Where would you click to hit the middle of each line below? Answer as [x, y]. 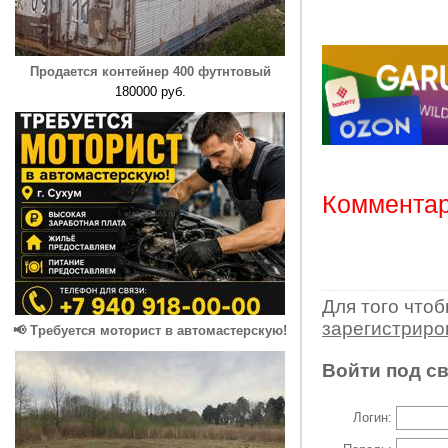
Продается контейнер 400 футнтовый [150, 71]
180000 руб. [150, 91]
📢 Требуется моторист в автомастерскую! [150, 330]
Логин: [372, 417]
